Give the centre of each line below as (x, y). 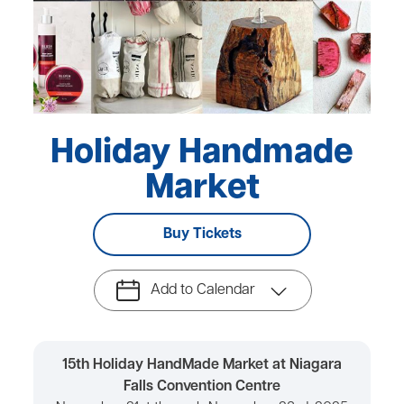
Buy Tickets (202, 234)
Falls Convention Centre (202, 387)
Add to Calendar (203, 290)
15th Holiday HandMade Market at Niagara (202, 365)
